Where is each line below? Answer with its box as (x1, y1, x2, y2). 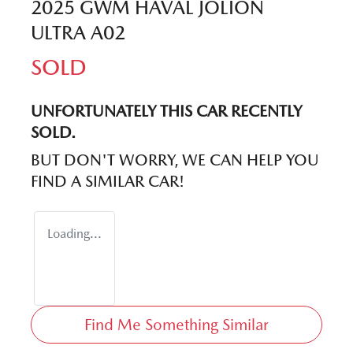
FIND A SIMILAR (31, 172, 148, 191)
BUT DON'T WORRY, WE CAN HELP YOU (31, 150, 319, 170)
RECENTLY (227, 102, 302, 121)
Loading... (47, 226, 102, 242)
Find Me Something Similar (84, 315, 269, 335)
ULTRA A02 (31, 21, 125, 45)
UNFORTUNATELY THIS (31, 102, 196, 121)
